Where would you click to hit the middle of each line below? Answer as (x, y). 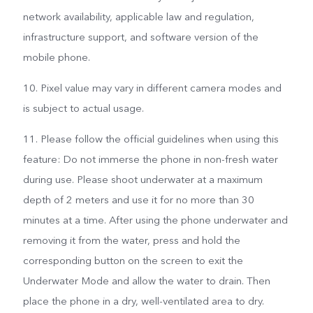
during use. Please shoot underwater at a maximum (143, 180)
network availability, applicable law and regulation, (138, 17)
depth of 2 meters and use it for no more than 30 (138, 200)
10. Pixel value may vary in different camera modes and (152, 88)
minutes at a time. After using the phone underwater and (155, 220)
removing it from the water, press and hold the (131, 241)
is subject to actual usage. (83, 109)
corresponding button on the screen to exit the (133, 261)
